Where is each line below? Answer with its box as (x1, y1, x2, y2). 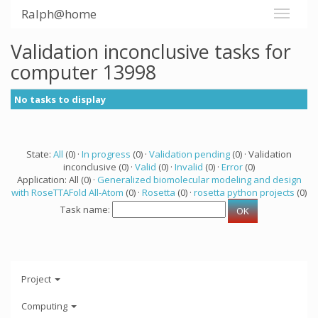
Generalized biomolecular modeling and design (97, 173, 302, 186)
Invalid (175, 160, 203, 173)
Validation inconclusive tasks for (11, 38, 291, 65)
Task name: (60, 203, 112, 216)
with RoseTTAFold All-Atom (11, 186, 124, 199)
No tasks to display (14, 93, 106, 106)
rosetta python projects (194, 186, 295, 199)
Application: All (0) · (16, 173, 97, 186)
